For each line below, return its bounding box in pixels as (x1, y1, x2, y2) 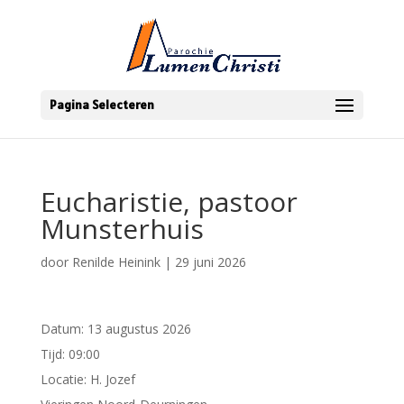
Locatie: (40, 371, 90, 388)
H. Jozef (89, 371, 135, 388)
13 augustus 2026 (87, 320, 191, 337)
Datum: (40, 320, 87, 337)
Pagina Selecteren (49, 96, 154, 113)
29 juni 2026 (174, 253, 246, 271)
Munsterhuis (40, 210, 204, 247)
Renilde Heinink (71, 253, 161, 271)
